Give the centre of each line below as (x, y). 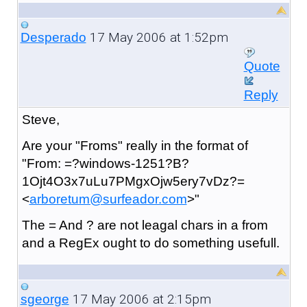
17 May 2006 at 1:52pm (157, 37)
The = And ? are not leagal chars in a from (145, 225)
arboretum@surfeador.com (108, 199)
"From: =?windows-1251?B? (105, 163)
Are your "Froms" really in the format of (135, 145)
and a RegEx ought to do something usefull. (150, 243)
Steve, (40, 119)
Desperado (53, 37)
